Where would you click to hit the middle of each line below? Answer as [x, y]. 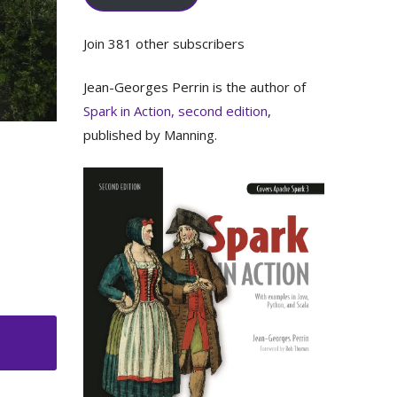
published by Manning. [150, 135]
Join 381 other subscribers [163, 43]
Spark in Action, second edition [175, 111]
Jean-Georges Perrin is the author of [194, 87]
